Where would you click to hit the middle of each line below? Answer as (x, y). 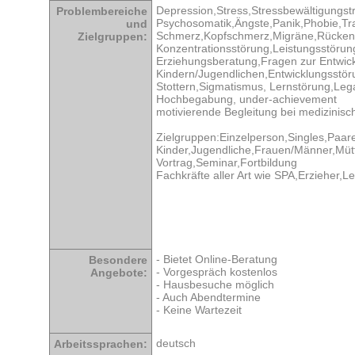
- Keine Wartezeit (199, 310)
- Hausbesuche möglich (215, 285)
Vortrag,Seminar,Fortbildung (227, 163)
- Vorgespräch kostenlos (217, 272)
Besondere (118, 260)
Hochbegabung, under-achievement (246, 99)
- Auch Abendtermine (208, 298)
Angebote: (119, 273)
